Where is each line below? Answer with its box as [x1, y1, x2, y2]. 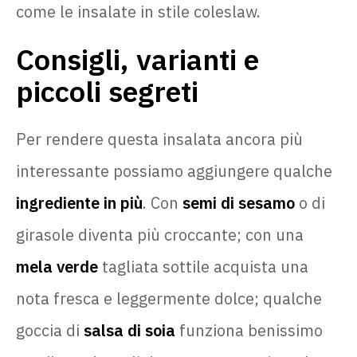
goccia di [16, 319, 84, 341]
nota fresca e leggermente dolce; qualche [16, 287, 322, 309]
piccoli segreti [16, 72, 198, 110]
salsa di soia [84, 319, 175, 341]
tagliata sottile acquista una [98, 255, 308, 277]
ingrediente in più [16, 191, 143, 214]
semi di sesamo [182, 191, 295, 214]
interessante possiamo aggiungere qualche [16, 159, 332, 182]
